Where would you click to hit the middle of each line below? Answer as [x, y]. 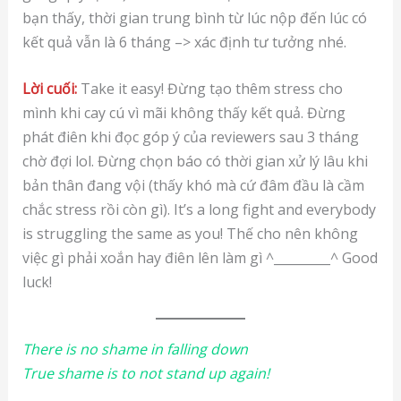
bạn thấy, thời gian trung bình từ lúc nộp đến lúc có [194, 17]
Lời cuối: [51, 89]
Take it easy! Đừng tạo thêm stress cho [211, 89]
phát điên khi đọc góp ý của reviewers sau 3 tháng [190, 137]
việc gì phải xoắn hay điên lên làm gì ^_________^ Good [200, 258]
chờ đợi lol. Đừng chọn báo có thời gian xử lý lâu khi [195, 162]
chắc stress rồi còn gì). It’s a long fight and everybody [199, 210]
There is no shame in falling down [135, 349]
